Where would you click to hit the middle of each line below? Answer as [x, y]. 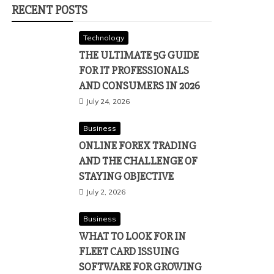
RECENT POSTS [50, 10]
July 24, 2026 [108, 101]
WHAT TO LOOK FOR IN [132, 236]
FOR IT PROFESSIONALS [134, 70]
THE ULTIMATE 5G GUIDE [139, 55]
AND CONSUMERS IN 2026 [139, 86]
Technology [104, 38]
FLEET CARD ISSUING [129, 251]
